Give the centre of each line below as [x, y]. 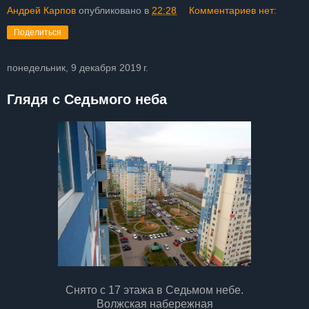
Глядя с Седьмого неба [87, 100]
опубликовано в [115, 11]
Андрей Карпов [41, 11]
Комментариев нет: [233, 11]
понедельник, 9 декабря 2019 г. [78, 68]
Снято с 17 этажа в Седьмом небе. [154, 290]
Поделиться [38, 33]
